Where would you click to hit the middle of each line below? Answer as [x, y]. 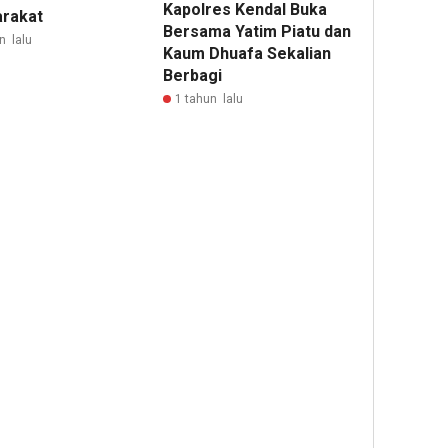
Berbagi [195, 76]
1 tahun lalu [209, 99]
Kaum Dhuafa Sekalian [247, 54]
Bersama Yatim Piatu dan [257, 32]
